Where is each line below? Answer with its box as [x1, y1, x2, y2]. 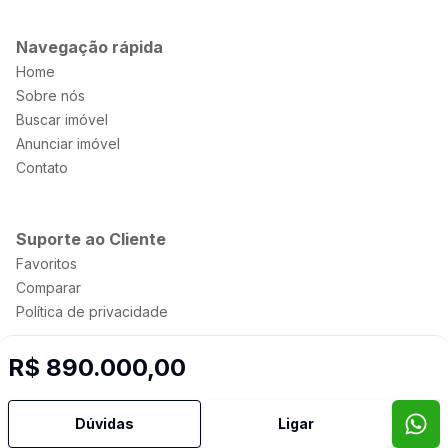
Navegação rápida [16, 37, 163, 57]
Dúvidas [74, 415, 134, 432]
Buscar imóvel [16, 111, 108, 128]
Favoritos [16, 255, 77, 272]
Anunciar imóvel [16, 135, 120, 152]
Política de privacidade [16, 303, 168, 320]
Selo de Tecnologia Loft [172, 399, 332, 416]
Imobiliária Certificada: [172, 379, 337, 396]
